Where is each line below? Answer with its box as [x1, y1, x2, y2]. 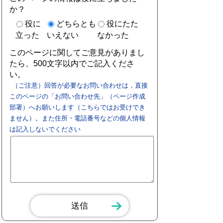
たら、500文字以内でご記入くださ [9, 59, 135, 68]
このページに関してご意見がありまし [9, 48, 145, 57]
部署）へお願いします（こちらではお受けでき [9, 104, 146, 111]
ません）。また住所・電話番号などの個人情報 [9, 114, 146, 122]
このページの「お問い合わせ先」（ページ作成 [9, 93, 146, 101]
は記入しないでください [9, 125, 81, 133]
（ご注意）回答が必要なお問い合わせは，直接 [12, 82, 148, 90]
